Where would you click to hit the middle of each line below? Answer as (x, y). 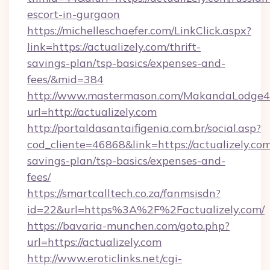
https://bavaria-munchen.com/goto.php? (128, 226)
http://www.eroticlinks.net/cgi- (105, 258)
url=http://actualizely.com (92, 112)
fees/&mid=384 (65, 79)
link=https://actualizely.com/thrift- (114, 47)
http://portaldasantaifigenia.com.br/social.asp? (144, 128)
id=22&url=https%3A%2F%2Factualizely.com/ (146, 209)
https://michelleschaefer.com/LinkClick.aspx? (139, 30)
